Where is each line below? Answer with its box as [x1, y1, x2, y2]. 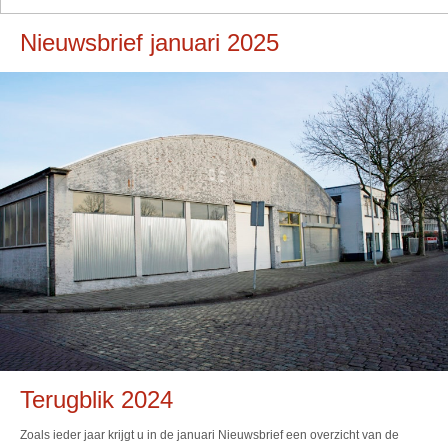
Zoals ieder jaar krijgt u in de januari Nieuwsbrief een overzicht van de [20, 428, 399, 443]
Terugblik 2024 [20, 386, 173, 413]
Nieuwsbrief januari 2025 [20, 29, 279, 56]
